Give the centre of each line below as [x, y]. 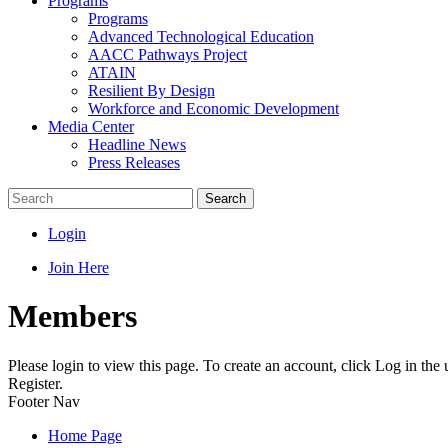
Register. [35, 383]
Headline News [137, 144]
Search [225, 198]
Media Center [91, 126]
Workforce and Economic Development [213, 108]
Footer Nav [44, 401]
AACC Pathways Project [167, 54]
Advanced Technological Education [201, 36]
